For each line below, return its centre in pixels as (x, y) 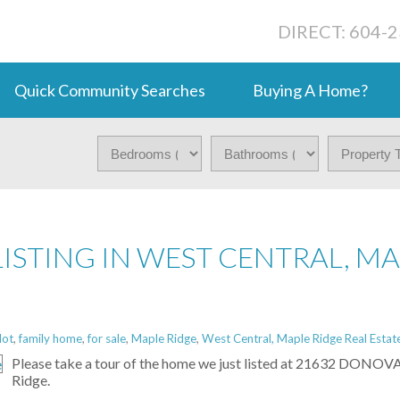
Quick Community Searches (109, 90)
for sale (107, 339)
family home (50, 339)
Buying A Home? (310, 90)
